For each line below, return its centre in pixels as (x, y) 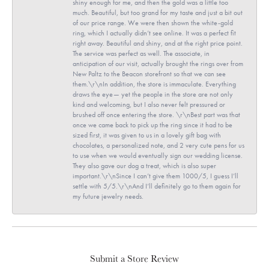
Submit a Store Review (134, 258)
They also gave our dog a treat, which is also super (144, 165)
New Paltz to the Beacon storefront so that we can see (149, 74)
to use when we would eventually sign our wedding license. (158, 155)
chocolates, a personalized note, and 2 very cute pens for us (159, 145)
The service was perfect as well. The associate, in (141, 53)
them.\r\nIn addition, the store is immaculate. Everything (154, 84)
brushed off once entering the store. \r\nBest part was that (156, 114)
